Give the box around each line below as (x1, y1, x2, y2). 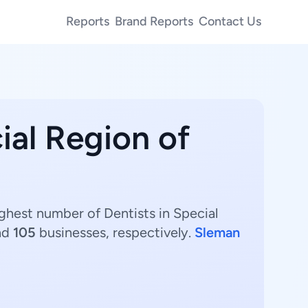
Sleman (195, 224, 240, 241)
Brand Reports (115, 13, 193, 29)
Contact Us (199, 13, 261, 29)
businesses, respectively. (36, 224, 195, 241)
